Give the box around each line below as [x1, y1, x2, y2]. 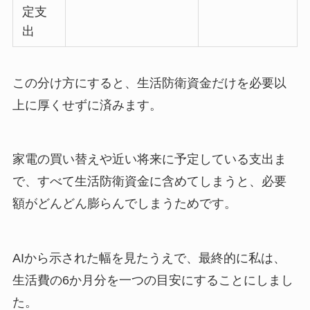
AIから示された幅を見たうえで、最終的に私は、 [12, 250, 286, 265]
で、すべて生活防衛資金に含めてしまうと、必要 [12, 174, 286, 189]
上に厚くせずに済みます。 [12, 98, 162, 112]
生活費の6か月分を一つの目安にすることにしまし [12, 273, 293, 287]
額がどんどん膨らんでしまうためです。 [12, 197, 237, 211]
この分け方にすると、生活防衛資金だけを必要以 [12, 75, 286, 90]
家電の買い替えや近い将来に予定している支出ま [12, 152, 286, 167]
